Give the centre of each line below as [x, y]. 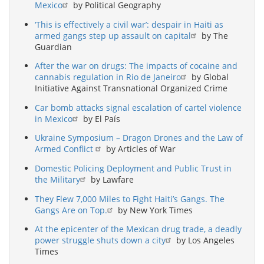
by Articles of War [140, 149]
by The [214, 35]
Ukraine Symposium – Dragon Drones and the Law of [139, 138]
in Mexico [54, 118]
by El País [100, 118]
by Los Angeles [204, 240]
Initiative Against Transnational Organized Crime [131, 88]
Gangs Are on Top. [71, 210]
